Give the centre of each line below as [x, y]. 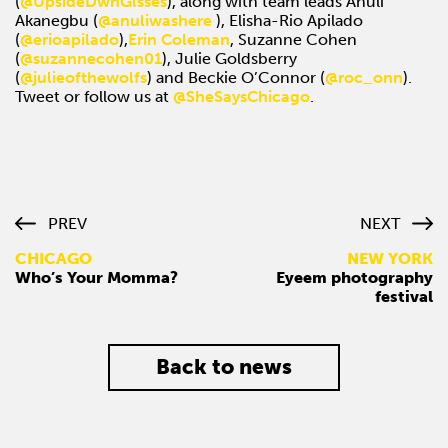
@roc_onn [364, 77]
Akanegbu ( [56, 20]
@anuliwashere [155, 20]
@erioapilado [69, 39]
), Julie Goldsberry [229, 58]
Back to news [224, 366]
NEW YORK [390, 258]
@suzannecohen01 [91, 58]
